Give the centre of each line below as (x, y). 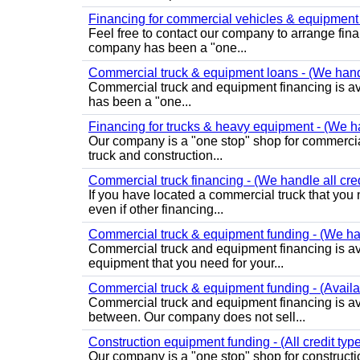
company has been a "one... (168, 48)
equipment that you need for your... (186, 263)
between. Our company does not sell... (197, 317)
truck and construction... (155, 155)
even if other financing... (156, 209)
